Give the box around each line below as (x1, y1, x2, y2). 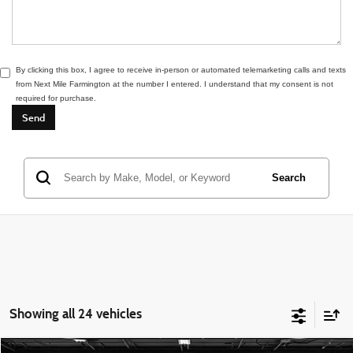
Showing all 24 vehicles (9, 306, 142, 322)
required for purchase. (16, 93, 96, 102)
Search (272, 171, 306, 184)
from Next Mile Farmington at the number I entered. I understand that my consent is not (16, 79, 333, 88)
